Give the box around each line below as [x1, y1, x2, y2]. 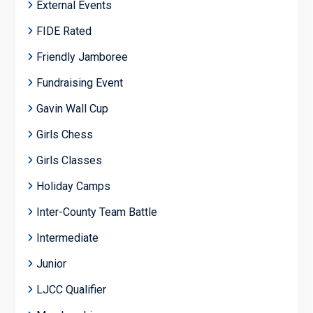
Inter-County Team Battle [36, 205, 157, 219]
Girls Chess [36, 127, 93, 141]
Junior [36, 256, 66, 270]
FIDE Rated [36, 24, 92, 38]
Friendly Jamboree [36, 50, 128, 64]
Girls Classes [36, 153, 102, 167]
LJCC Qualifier [36, 282, 106, 296]
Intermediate [36, 231, 99, 245]
